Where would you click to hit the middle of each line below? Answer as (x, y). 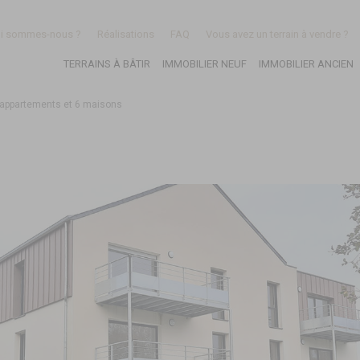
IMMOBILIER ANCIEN (306, 63)
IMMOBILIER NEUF (204, 63)
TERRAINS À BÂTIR (106, 63)
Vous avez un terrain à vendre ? (277, 34)
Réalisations (125, 34)
